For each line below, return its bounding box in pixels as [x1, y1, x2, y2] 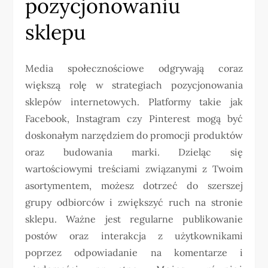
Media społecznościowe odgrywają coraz [25, 62, 243, 75]
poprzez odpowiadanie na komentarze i [25, 246, 243, 259]
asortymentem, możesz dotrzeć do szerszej [25, 179, 243, 192]
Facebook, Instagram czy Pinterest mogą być [25, 112, 243, 125]
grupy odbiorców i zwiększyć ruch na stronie [25, 196, 243, 209]
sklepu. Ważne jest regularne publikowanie [25, 213, 243, 226]
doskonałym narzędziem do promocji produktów [25, 129, 243, 142]
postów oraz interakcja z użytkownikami [25, 230, 243, 242]
